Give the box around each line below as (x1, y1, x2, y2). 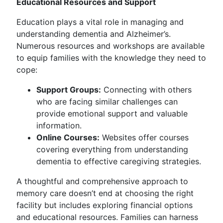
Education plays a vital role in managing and (16, 17, 184, 27)
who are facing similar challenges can (36, 97, 178, 107)
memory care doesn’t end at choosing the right (16, 188, 194, 198)
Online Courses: (36, 132, 100, 142)
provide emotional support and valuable (36, 109, 188, 118)
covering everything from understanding (36, 144, 188, 154)
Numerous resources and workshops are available (16, 41, 205, 51)
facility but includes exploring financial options (16, 200, 193, 210)
